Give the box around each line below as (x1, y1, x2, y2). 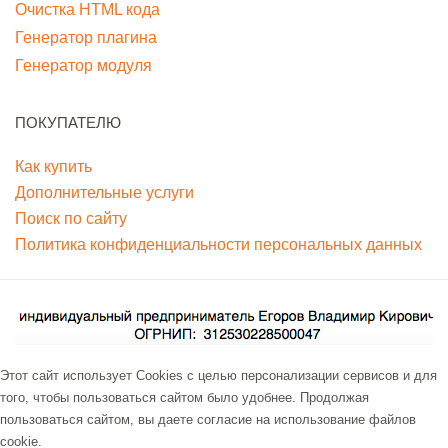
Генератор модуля (15, 56, 152, 74)
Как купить (15, 157, 92, 175)
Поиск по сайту (15, 209, 127, 227)
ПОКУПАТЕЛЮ (15, 113, 121, 131)
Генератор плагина (15, 28, 157, 46)
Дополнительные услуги (15, 183, 194, 201)
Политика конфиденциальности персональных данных (15, 235, 422, 253)
